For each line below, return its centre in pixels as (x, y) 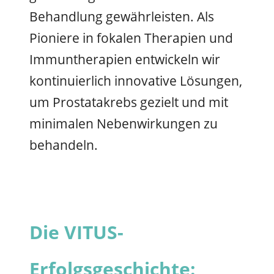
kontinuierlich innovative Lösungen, (136, 80)
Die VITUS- (76, 232)
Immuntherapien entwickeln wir (125, 59)
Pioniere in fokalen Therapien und (131, 38)
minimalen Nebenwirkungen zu (124, 123)
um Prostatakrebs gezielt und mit (129, 102)
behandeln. (64, 145)
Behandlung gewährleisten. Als (122, 16)
